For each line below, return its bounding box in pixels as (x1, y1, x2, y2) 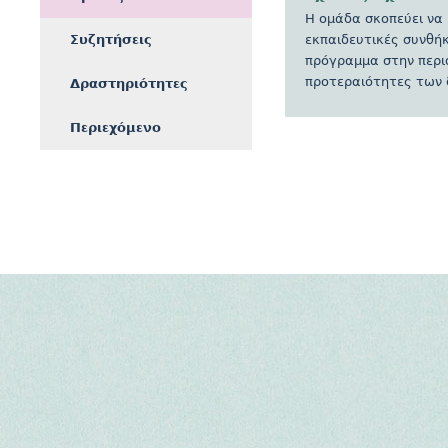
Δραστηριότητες (70, 76, 188, 91)
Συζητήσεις (70, 32, 152, 47)
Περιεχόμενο (70, 120, 161, 135)
